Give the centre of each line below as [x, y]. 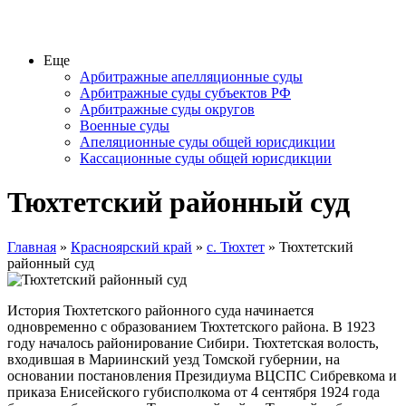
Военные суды [125, 126]
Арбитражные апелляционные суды [191, 77]
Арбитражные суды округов [167, 109]
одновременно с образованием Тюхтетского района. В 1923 [191, 326]
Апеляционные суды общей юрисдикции [208, 142]
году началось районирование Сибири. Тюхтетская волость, [193, 343]
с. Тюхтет [236, 246]
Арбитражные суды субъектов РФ [185, 93]
